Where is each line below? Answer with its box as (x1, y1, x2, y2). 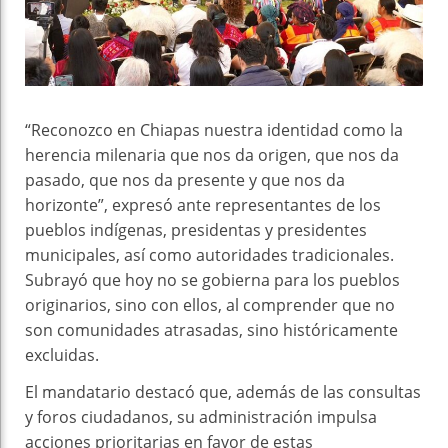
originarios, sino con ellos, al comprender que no (25, 294, 395, 317)
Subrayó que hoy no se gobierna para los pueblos (25, 269, 400, 292)
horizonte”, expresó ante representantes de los (25, 194, 381, 217)
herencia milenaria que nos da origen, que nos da (25, 144, 399, 167)
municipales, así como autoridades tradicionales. (25, 244, 394, 267)
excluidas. (25, 344, 99, 367)
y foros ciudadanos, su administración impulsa (25, 406, 377, 429)
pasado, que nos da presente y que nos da (25, 169, 345, 192)
